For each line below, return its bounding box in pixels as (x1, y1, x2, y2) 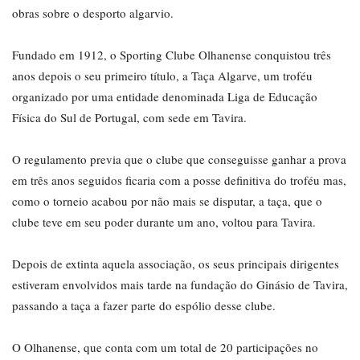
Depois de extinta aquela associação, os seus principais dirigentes (12, 256, 339, 272)
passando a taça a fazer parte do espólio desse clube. (12, 297, 276, 314)
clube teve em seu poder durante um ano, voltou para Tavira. (12, 214, 316, 231)
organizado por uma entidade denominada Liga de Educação (12, 88, 317, 105)
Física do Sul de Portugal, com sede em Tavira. (12, 109, 247, 126)
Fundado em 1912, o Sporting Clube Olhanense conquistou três (12, 47, 331, 63)
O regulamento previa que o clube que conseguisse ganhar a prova (12, 151, 346, 168)
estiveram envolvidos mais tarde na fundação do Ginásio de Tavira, (12, 276, 348, 293)
